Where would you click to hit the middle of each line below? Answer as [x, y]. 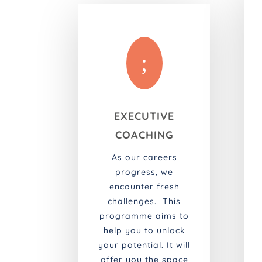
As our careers [144, 158]
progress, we [144, 172]
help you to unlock [144, 231]
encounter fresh [144, 187]
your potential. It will [144, 245]
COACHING [144, 135]
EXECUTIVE [144, 116]
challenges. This [144, 201]
